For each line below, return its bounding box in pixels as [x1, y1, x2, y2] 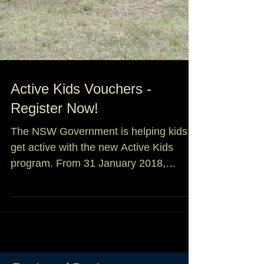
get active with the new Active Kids [11, 194, 173, 206]
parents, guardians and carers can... [11, 226, 180, 238]
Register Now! [11, 153, 98, 169]
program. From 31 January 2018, [11, 210, 166, 222]
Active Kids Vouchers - [11, 134, 151, 150]
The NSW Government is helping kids [11, 179, 187, 190]
